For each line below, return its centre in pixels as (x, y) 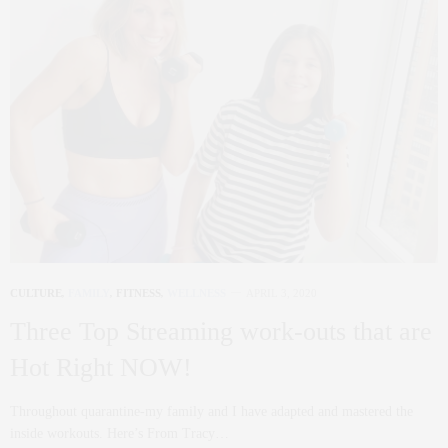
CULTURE (36, 293)
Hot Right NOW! (101, 368)
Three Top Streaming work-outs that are (221, 332)
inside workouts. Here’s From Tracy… (119, 434)
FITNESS (138, 293)
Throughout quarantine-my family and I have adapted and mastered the (211, 412)
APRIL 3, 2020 (281, 293)
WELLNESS (196, 293)
